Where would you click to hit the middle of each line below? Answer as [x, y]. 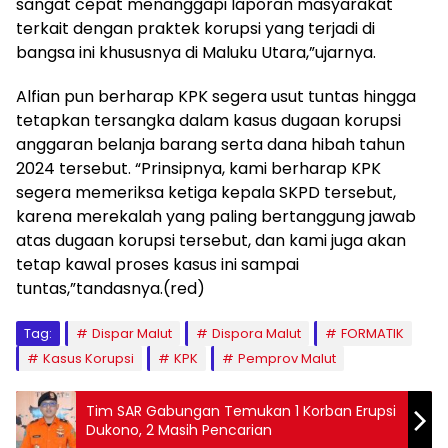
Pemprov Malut [287, 358]
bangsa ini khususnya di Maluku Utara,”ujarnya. [196, 52]
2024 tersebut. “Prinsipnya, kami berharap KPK [198, 168]
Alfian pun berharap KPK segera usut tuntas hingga [216, 96]
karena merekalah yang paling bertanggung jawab [216, 216]
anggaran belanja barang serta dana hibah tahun [210, 144]
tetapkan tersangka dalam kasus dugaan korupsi [208, 120]
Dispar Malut [132, 333]
